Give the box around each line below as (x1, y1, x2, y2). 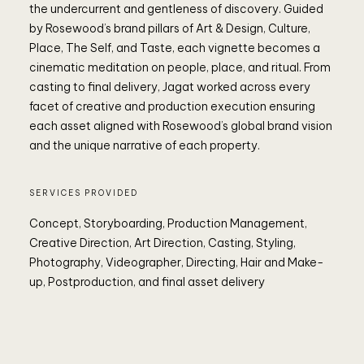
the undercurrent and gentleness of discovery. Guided (29, 2, 323, 16)
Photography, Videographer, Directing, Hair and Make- (29, 255, 324, 270)
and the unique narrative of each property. (29, 138, 260, 153)
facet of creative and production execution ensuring (29, 99, 315, 114)
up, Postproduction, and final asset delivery (29, 275, 265, 289)
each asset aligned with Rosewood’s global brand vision (29, 119, 332, 133)
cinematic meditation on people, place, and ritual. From (29, 60, 331, 75)
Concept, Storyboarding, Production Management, (29, 216, 307, 231)
